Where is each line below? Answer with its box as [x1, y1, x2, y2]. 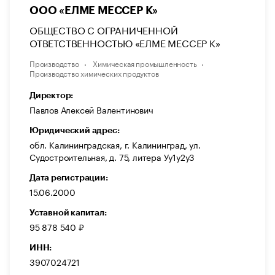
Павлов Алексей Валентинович [29, 102, 153, 116]
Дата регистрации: [29, 172, 108, 182]
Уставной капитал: [29, 207, 107, 217]
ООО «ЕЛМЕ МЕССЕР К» [29, 4, 158, 16]
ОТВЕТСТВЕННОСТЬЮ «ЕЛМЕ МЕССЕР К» [29, 34, 220, 50]
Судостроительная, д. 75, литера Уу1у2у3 [29, 149, 195, 163]
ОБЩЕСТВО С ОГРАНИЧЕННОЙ [29, 21, 178, 37]
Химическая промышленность [93, 56, 197, 69]
